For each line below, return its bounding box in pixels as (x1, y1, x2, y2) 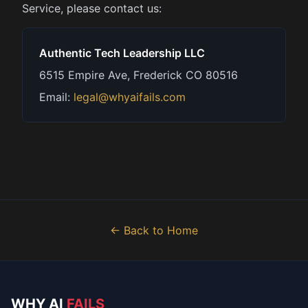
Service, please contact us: (22, 1, 162, 15)
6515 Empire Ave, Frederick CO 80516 (39, 68, 238, 82)
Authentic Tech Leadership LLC (39, 46, 205, 60)
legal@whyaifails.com (74, 90, 186, 104)
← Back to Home (110, 223, 198, 237)
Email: (39, 90, 74, 104)
